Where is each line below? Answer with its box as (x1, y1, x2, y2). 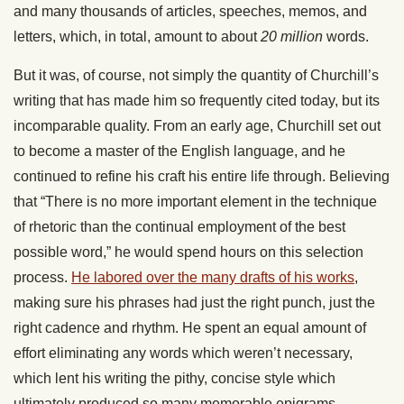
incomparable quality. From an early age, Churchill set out (14, 118, 381, 134)
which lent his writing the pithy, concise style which (14, 371, 335, 387)
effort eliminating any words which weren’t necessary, (14, 345, 353, 362)
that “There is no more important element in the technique (14, 194, 377, 210)
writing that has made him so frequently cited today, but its (14, 93, 380, 109)
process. (14, 270, 71, 286)
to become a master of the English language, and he (14, 143, 345, 160)
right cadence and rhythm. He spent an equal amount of (14, 320, 366, 336)
